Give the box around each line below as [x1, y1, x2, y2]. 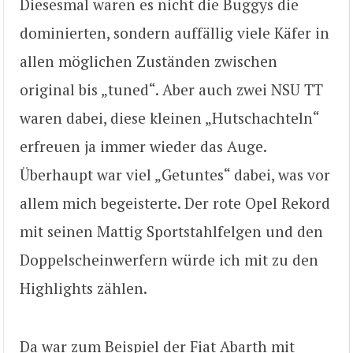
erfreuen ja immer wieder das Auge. [20, 136, 266, 156]
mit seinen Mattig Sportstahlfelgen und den [20, 221, 323, 241]
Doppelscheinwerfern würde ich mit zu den [20, 249, 318, 269]
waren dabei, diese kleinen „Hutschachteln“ [20, 107, 319, 128]
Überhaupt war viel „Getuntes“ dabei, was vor [20, 164, 330, 184]
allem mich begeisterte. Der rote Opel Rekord [20, 192, 330, 213]
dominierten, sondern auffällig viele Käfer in [20, 22, 329, 43]
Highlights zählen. [20, 277, 147, 298]
